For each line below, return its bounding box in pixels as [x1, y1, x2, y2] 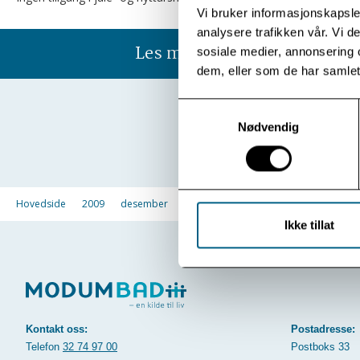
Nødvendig [237, 119, 300, 133]
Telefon [26, 340, 63, 353]
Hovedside [16, 197, 66, 211]
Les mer [135, 40, 199, 68]
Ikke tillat [284, 218, 334, 232]
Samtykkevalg [178, 100, 255, 115]
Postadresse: [291, 322, 355, 335]
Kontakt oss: [26, 322, 88, 335]
